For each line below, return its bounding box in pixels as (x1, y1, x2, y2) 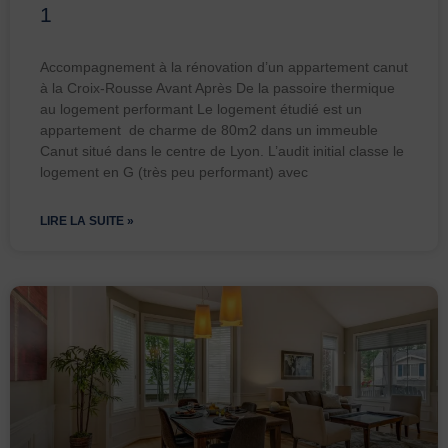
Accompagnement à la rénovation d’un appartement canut (40, 59, 408, 76)
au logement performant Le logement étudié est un (40, 101, 362, 118)
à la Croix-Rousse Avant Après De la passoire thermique (40, 80, 395, 97)
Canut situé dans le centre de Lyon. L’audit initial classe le (40, 143, 404, 160)
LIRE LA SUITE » (40, 214, 134, 229)
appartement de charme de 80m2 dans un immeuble (40, 122, 378, 139)
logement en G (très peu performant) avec (40, 164, 308, 181)
